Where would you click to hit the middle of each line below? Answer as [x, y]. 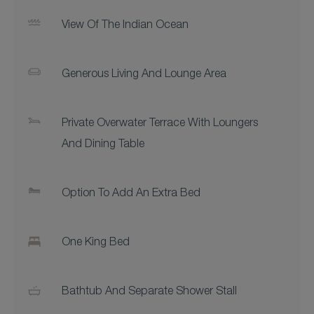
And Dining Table [103, 145]
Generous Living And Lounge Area [144, 75]
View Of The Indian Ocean [125, 26]
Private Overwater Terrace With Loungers [160, 124]
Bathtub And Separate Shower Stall [149, 292]
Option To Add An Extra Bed [131, 194]
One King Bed [96, 243]
